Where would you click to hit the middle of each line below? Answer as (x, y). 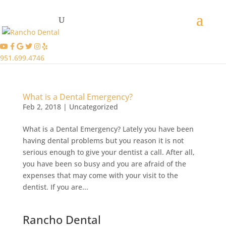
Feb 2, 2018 (42, 107)
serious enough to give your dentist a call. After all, (108, 152)
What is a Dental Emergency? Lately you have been (108, 129)
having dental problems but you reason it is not (103, 140)
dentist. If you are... (55, 187)
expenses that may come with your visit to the (100, 175)
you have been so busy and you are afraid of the (104, 164)
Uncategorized (93, 107)
